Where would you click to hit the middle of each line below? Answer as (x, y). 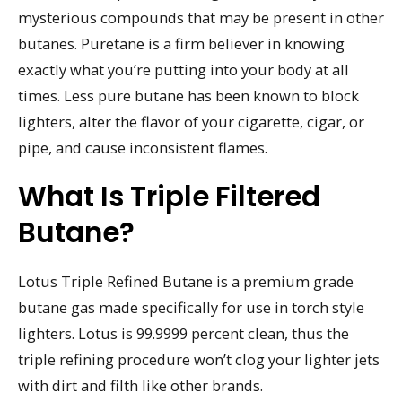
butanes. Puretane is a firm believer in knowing (181, 43)
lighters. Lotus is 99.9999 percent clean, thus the (184, 333)
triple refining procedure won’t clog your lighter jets (199, 359)
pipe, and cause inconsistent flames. (143, 147)
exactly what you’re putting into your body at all (184, 69)
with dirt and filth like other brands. (140, 385)
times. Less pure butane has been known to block (188, 95)
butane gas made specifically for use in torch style (191, 307)
